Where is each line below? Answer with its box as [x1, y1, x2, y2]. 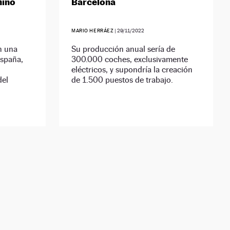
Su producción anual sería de [71, 44, 176, 54]
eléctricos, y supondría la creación [71, 65, 193, 75]
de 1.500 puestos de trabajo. [71, 75, 174, 85]
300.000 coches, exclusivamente [71, 54, 188, 65]
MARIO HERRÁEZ [71, 28, 114, 34]
